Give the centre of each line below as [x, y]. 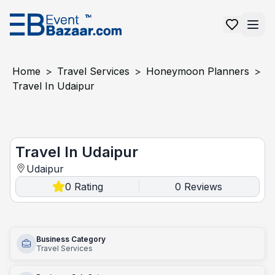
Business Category [71, 239]
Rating [89, 187]
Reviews [202, 187]
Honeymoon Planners [198, 71]
